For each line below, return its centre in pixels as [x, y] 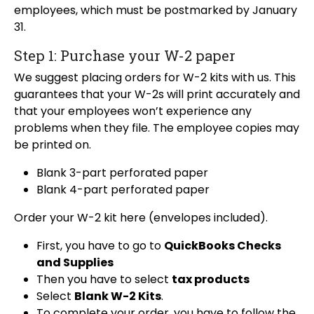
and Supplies [75, 263]
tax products [211, 280]
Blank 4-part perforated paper [123, 190]
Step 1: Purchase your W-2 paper [125, 56]
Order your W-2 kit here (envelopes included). [141, 218]
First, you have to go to [100, 246]
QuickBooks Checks [223, 246]
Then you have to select [104, 280]
